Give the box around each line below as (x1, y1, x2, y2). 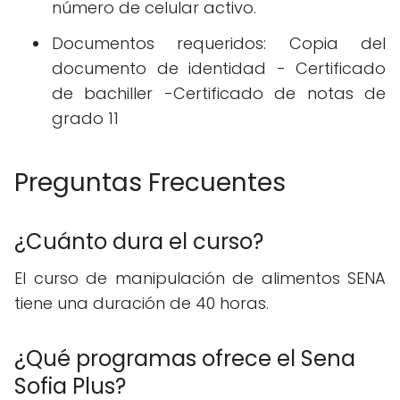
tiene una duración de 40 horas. (14, 292, 269, 315)
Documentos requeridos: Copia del (52, 32, 386, 55)
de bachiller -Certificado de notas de (52, 82, 386, 105)
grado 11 (52, 107, 119, 130)
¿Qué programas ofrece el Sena (14, 344, 355, 374)
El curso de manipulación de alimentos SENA (14, 267, 386, 290)
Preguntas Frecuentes (14, 165, 286, 201)
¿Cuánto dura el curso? (14, 227, 263, 257)
